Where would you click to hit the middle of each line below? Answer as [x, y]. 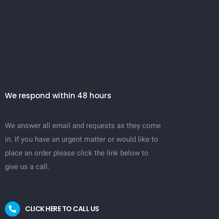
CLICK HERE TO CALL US [62, 209]
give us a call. [27, 167]
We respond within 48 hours [58, 96]
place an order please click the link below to [77, 153]
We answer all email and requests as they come [83, 126]
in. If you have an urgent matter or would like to [82, 139]
